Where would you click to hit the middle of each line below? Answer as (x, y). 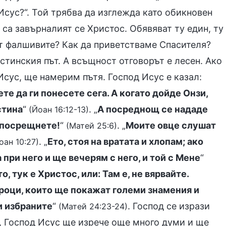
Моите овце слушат (171, 125)
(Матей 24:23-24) (93, 206)
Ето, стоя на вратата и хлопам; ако (125, 142)
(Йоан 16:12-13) (59, 109)
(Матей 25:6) (92, 126)
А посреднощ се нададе (153, 109)
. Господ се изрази (169, 206)
